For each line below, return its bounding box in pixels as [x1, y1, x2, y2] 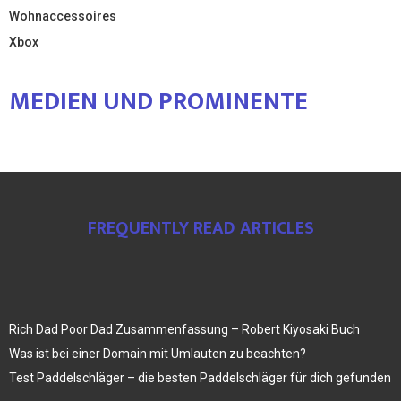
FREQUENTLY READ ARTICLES [87, 212, 314, 243]
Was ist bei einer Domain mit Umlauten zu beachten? [9, 346, 306, 361]
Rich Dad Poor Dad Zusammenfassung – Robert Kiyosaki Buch [9, 321, 360, 337]
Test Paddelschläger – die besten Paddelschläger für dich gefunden [9, 370, 391, 385]
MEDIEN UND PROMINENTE [9, 80, 308, 123]
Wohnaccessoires [9, 8, 116, 23]
